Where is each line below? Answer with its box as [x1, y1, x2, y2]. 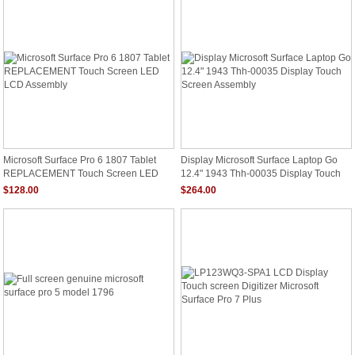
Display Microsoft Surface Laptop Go [181, 155, 338, 166]
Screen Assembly [181, 181, 255, 190]
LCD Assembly [3, 181, 67, 190]
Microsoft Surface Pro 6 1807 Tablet [3, 155, 156, 166]
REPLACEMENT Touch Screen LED [3, 168, 158, 177]
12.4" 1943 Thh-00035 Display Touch [181, 168, 341, 177]
